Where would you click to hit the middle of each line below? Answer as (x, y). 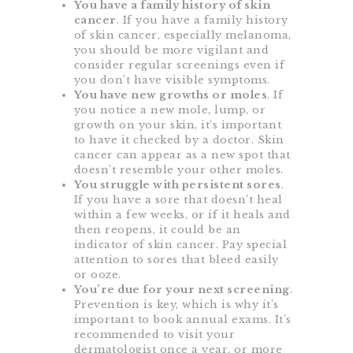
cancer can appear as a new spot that (182, 155)
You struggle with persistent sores (177, 185)
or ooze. (97, 275)
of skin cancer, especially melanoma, (182, 35)
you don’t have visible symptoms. (172, 80)
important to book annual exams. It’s (182, 320)
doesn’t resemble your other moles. (178, 170)
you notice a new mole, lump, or (169, 110)
